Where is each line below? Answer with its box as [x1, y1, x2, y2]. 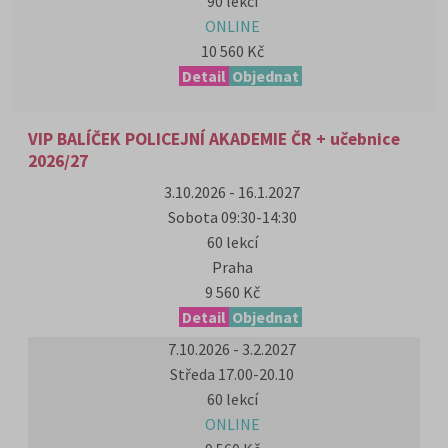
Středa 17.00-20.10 [170, 364, 294, 384]
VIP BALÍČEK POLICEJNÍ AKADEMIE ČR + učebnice [28, 128, 400, 150]
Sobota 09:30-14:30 [167, 207, 297, 227]
